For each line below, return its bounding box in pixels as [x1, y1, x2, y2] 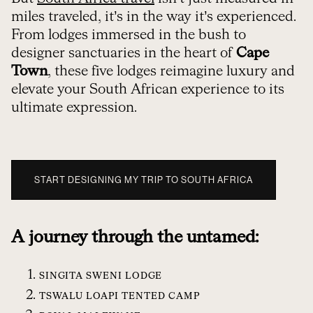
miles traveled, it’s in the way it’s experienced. [11, 10, 296, 24]
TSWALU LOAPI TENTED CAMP [39, 292, 200, 302]
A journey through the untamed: [11, 229, 259, 247]
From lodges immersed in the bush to [11, 28, 246, 43]
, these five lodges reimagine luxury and [48, 64, 295, 79]
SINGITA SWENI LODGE [39, 272, 162, 282]
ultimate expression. [11, 101, 137, 115]
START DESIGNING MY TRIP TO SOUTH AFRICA [34, 175, 253, 185]
